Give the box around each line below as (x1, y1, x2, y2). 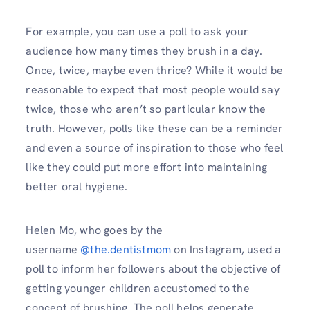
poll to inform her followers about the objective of (26, 261, 281, 276)
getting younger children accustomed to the (26, 280, 250, 295)
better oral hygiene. (26, 179, 131, 194)
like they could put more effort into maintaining (26, 159, 267, 174)
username (26, 241, 81, 257)
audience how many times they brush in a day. (26, 43, 263, 58)
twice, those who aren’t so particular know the (26, 101, 266, 116)
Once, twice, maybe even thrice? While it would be (26, 62, 284, 77)
